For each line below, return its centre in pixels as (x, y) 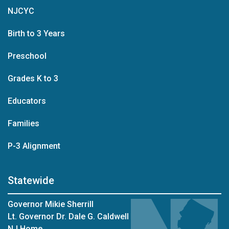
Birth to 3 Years (36, 33)
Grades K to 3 (33, 78)
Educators (27, 101)
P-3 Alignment (34, 146)
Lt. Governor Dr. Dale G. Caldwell (68, 216)
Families (24, 123)
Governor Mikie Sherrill (51, 204)
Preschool (27, 56)
